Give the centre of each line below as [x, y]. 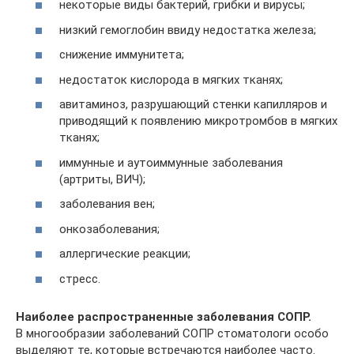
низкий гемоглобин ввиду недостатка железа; [188, 30]
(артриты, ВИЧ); [102, 179]
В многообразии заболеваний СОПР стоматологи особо [172, 333]
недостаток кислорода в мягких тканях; [171, 79]
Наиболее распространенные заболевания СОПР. [164, 316]
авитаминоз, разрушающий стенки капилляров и [193, 105]
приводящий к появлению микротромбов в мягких [198, 121]
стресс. [80, 279]
